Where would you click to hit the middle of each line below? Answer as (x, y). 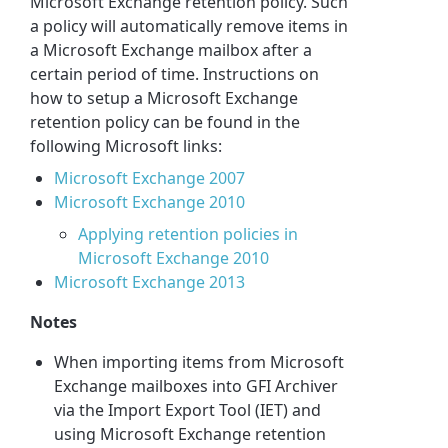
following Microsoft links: (126, 145)
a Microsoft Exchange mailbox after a (171, 49)
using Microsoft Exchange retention (190, 433)
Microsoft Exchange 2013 (150, 281)
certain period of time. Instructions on (175, 73)
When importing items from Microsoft (199, 361)
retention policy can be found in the (165, 121)
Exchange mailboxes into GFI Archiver (196, 385)
